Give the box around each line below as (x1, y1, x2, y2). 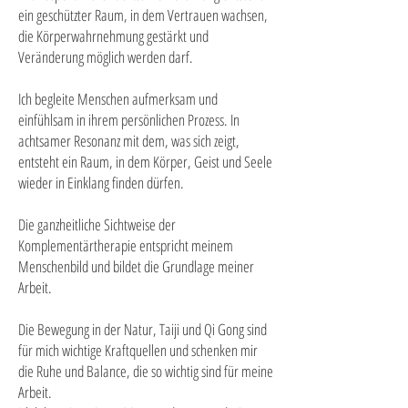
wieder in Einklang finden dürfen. (18, 172, 184, 193)
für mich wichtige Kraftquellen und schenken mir (18, 340, 258, 361)
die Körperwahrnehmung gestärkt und (18, 25, 209, 46)
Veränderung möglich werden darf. (18, 46, 193, 67)
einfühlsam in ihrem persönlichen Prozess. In (18, 109, 240, 130)
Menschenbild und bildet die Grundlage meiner (18, 256, 254, 277)
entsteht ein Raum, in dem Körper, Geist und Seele (18, 151, 272, 172)
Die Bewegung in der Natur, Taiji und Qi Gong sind (18, 319, 267, 340)
